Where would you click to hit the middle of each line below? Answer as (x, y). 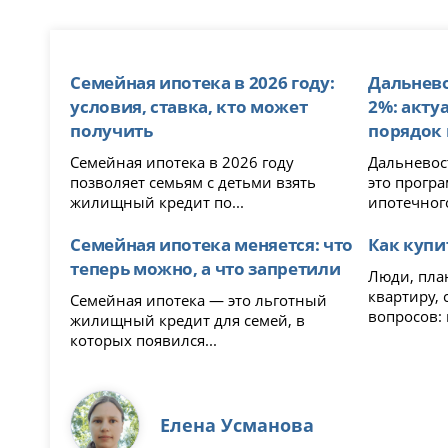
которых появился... (144, 339)
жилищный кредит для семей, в (188, 319)
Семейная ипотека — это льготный (199, 299)
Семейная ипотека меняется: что (211, 243)
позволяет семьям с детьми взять (193, 181)
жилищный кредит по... (157, 201)
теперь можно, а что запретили (205, 267)
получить (111, 129)
